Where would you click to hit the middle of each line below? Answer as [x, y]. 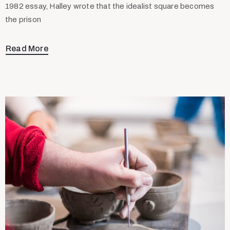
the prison [23, 19]
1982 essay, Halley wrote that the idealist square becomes [110, 6]
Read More [27, 48]
